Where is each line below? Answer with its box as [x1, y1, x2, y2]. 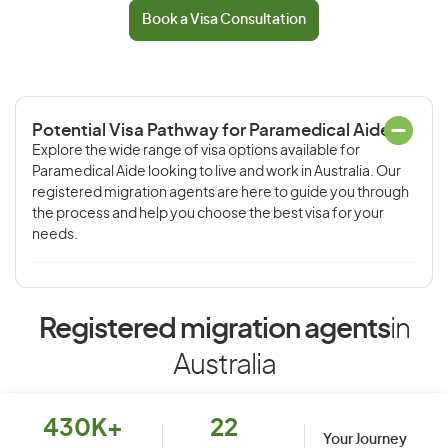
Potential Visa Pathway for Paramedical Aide [32, 122, 390, 139]
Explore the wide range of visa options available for [32, 144, 360, 158]
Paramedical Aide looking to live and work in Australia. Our [32, 165, 401, 179]
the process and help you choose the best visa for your [32, 207, 384, 221]
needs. [32, 228, 78, 242]
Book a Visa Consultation [142, 13, 306, 27]
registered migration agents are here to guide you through [32, 186, 409, 200]
